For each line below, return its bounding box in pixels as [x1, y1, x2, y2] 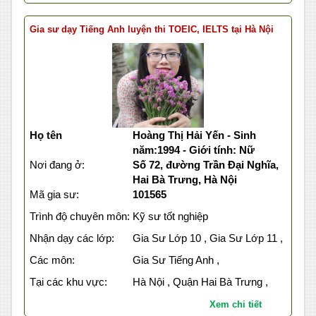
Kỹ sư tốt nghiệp [132, 210, 208, 223]
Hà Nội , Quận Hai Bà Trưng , [132, 276, 268, 288]
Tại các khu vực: [30, 276, 107, 288]
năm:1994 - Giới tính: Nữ [132, 144, 255, 157]
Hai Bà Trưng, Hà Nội [132, 174, 237, 186]
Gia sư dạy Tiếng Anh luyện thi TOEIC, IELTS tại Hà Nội [30, 24, 274, 35]
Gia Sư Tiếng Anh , [132, 254, 219, 267]
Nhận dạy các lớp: [30, 232, 114, 245]
